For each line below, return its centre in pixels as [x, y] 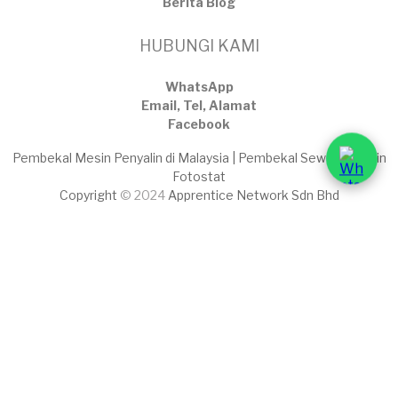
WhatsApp [199, 87]
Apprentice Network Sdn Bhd [253, 195]
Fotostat [199, 177]
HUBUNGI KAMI [199, 46]
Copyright [89, 195]
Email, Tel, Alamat [199, 106]
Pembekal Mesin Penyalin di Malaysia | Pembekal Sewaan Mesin [199, 158]
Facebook [199, 124]
